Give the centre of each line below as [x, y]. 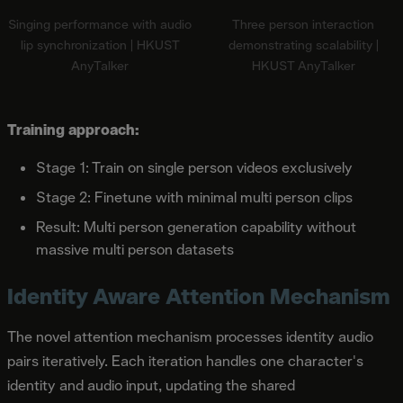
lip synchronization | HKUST [100, 45]
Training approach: [73, 130]
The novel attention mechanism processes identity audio [190, 336]
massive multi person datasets [135, 249]
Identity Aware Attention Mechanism [199, 296]
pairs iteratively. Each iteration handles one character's [185, 361]
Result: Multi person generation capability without [196, 227]
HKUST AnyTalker [303, 65]
